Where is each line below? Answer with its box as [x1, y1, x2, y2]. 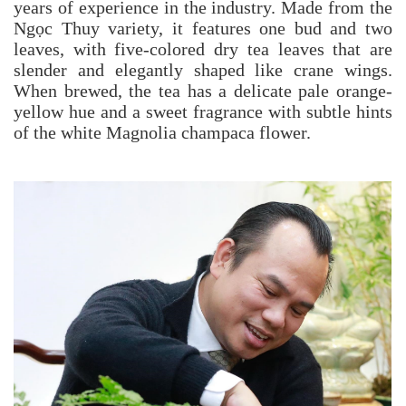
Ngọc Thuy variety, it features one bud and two [14, 19, 392, 40]
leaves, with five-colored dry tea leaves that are [14, 40, 392, 61]
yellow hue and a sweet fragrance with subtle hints [14, 102, 392, 123]
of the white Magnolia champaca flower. [14, 123, 311, 144]
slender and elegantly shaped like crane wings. [14, 61, 392, 82]
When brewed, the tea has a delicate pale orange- [14, 82, 392, 102]
